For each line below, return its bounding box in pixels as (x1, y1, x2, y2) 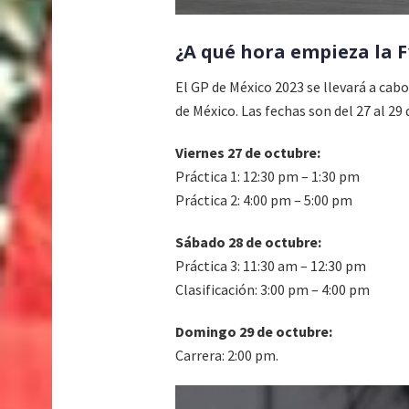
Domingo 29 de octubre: (175, 322, 332, 341)
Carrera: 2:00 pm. (175, 346, 278, 365)
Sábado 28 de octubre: (175, 233, 321, 252)
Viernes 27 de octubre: (175, 143, 320, 163)
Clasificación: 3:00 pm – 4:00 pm (175, 280, 370, 299)
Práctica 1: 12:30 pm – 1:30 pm (175, 167, 360, 186)
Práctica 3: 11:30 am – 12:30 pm (175, 257, 366, 276)
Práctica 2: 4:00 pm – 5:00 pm (175, 191, 352, 210)
